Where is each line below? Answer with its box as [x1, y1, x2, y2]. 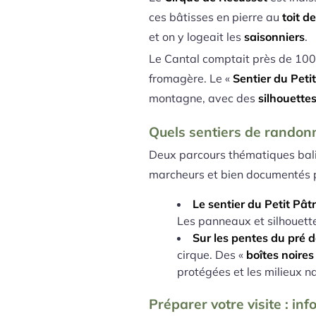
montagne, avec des [149, 91, 259, 106]
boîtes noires [246, 247, 315, 262]
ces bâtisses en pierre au [149, 10, 283, 25]
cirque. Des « [177, 247, 247, 262]
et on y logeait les [149, 30, 245, 44]
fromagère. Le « [149, 71, 233, 86]
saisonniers [244, 30, 305, 44]
